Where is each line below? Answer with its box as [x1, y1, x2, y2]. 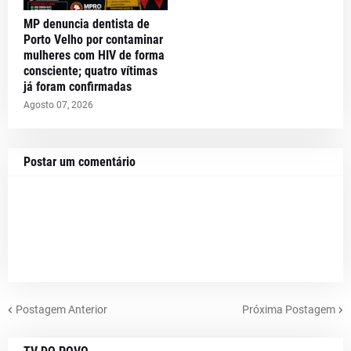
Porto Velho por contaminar [24, 32, 163, 47]
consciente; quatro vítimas [24, 63, 157, 78]
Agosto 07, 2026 [24, 100, 93, 110]
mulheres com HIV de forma [24, 48, 165, 63]
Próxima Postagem [242, 302, 335, 316]
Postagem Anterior [16, 302, 107, 316]
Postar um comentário [24, 154, 136, 169]
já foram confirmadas [24, 79, 132, 94]
